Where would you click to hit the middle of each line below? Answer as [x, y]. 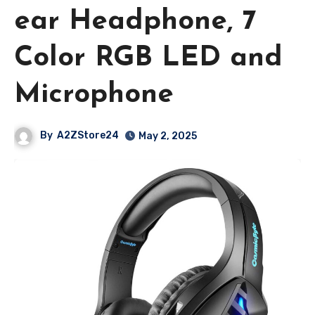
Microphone [94, 95]
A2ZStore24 [88, 135]
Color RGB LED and [148, 58]
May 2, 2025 [168, 136]
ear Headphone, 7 [135, 21]
